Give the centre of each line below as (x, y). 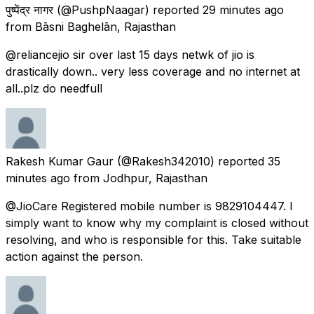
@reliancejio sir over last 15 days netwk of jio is (130, 54)
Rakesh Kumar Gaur (60, 161)
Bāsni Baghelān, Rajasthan (105, 26)
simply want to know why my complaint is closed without (157, 223)
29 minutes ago (243, 9)
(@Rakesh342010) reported (191, 161)
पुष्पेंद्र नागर (29, 9)
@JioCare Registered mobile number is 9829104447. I (149, 206)
